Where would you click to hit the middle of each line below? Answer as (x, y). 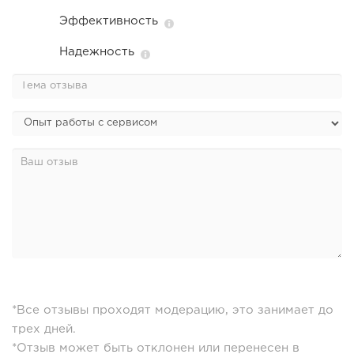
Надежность (97, 52)
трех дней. (44, 330)
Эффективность (109, 21)
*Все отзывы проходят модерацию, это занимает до (173, 311)
